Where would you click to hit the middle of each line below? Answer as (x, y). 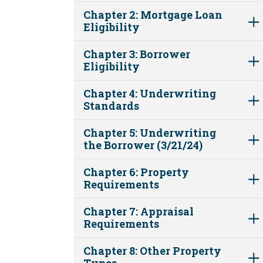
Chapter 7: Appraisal (139, 211)
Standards (111, 105)
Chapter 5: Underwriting (150, 132)
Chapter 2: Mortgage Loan (153, 14)
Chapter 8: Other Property (152, 250)
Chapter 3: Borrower (137, 54)
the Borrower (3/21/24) (143, 145)
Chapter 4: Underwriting (150, 93)
